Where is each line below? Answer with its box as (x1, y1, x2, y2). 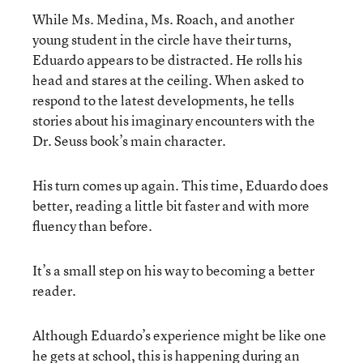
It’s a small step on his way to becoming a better (32, 260, 314, 280)
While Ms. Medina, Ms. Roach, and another (32, 9, 294, 28)
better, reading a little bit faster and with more (32, 195, 310, 215)
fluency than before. (32, 216, 152, 235)
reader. (32, 280, 76, 300)
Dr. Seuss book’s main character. (32, 130, 226, 150)
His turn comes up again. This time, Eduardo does (32, 175, 328, 194)
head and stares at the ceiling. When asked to (32, 70, 304, 89)
